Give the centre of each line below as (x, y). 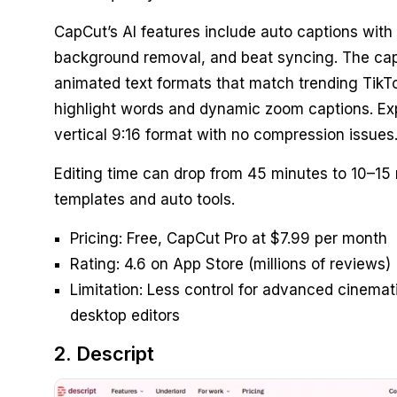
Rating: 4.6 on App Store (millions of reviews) (230, 265)
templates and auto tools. (144, 200)
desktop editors (125, 316)
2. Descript (104, 354)
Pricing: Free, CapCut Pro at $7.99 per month (228, 239)
